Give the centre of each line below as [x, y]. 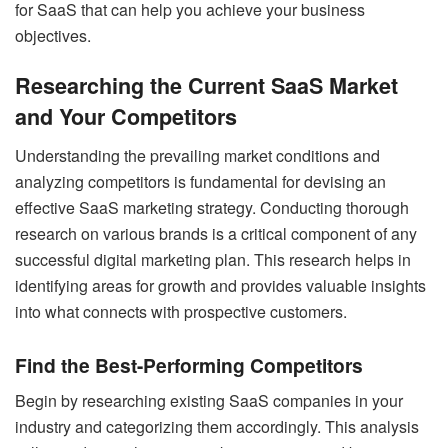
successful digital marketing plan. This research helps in [213, 259]
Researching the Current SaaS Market [206, 86]
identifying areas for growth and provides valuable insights [220, 285]
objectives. [53, 35]
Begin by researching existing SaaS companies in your [209, 401]
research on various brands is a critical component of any [216, 233]
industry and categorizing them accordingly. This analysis [217, 427]
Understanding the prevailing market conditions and [197, 155]
